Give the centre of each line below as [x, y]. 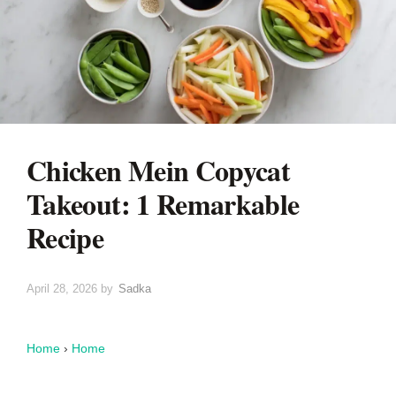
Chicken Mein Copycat [159, 170]
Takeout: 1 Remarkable [163, 203]
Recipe [65, 237]
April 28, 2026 [62, 288]
